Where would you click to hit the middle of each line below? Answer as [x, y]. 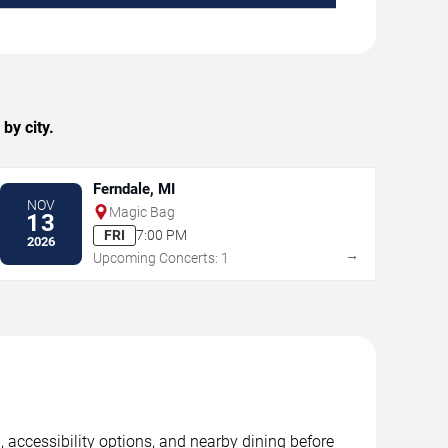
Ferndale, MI [133, 188]
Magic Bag [141, 211]
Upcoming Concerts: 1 [160, 257]
